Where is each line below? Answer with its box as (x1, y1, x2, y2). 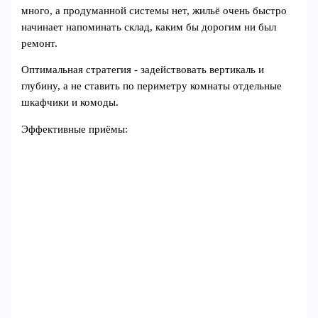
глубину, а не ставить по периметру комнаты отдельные (21, 80, 283, 92)
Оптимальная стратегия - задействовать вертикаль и (21, 64, 265, 76)
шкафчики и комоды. (21, 97, 119, 109)
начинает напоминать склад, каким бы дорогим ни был (21, 21, 277, 33)
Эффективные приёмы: (21, 123, 128, 135)
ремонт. (21, 37, 58, 49)
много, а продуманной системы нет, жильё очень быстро (21, 4, 287, 16)
